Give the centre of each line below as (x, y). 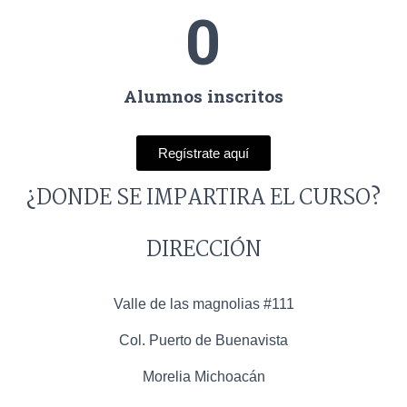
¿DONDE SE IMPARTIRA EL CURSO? (203, 198)
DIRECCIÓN (203, 250)
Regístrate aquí (203, 153)
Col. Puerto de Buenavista (203, 340)
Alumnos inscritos (203, 95)
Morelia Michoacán (203, 376)
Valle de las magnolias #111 (203, 303)
